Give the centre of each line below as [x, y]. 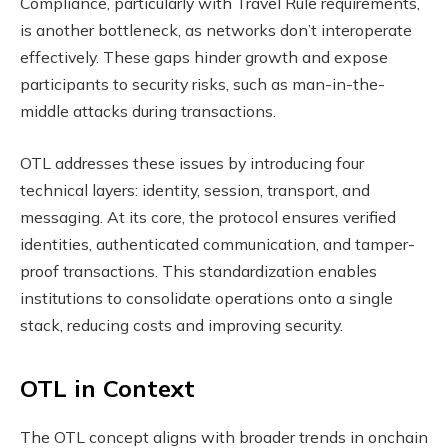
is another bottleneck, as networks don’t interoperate [216, 30]
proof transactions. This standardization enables [198, 271]
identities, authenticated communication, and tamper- [217, 244]
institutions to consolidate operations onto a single [206, 298]
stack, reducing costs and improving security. [181, 325]
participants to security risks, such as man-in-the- [202, 84]
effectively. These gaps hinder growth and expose [204, 57]
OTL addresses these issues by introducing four [192, 163]
